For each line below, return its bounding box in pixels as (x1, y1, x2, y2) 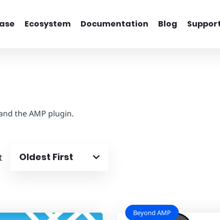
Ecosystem (24, 18, 71, 29)
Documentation (80, 18, 148, 29)
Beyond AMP (133, 208, 171, 217)
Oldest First (19, 151, 73, 163)
